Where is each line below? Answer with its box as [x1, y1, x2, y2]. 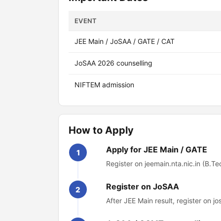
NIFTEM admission [74, 80, 134, 89]
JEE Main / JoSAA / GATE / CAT [74, 37, 175, 45]
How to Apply [69, 124, 134, 136]
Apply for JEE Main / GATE [106, 145, 207, 154]
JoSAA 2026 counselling [74, 59, 152, 67]
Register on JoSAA [106, 182, 179, 191]
